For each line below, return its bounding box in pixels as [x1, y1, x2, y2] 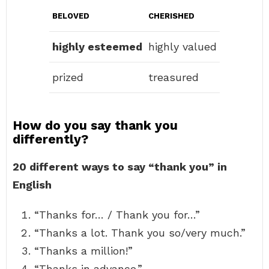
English [13, 178, 52, 191]
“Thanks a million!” [34, 244, 133, 257]
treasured [148, 71, 199, 83]
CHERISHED [148, 11, 195, 20]
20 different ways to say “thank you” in [13, 160, 227, 173]
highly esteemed [52, 40, 142, 53]
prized [52, 71, 83, 83]
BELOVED [52, 11, 89, 20]
